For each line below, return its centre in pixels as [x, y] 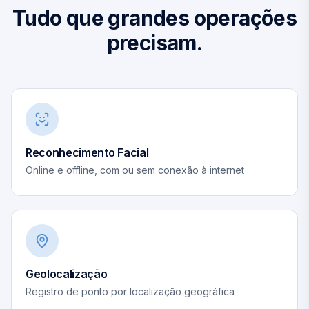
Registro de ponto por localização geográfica [130, 291]
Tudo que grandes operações [154, 18]
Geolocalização [67, 274]
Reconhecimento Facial [87, 152]
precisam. [154, 43]
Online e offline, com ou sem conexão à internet [135, 170]
